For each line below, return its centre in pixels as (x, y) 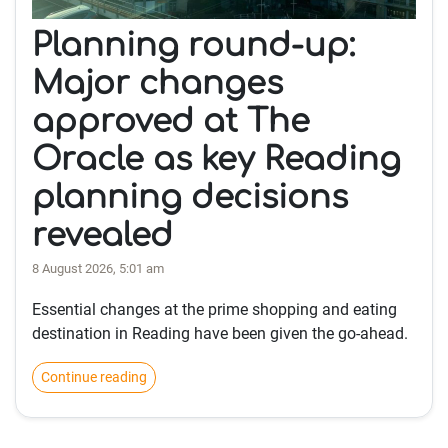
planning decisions (190, 197)
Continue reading (94, 377)
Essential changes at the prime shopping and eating (214, 309)
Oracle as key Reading (216, 159)
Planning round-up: (193, 45)
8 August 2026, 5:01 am (98, 268)
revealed (102, 235)
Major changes (157, 83)
